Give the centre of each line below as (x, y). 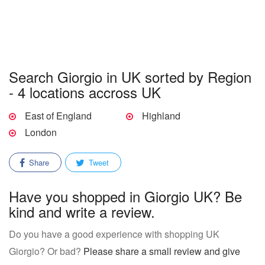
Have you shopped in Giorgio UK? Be (125, 196)
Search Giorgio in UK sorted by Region (130, 77)
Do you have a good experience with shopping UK (114, 234)
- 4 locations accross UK (85, 92)
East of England (58, 116)
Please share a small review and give (162, 251)
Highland (161, 116)
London (41, 132)
